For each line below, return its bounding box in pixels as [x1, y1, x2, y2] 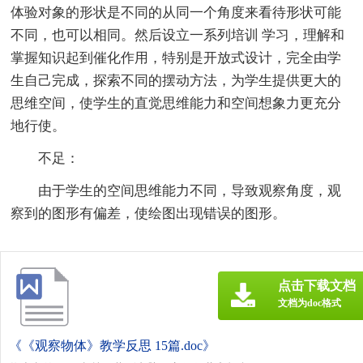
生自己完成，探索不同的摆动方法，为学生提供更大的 [11, 72, 342, 88]
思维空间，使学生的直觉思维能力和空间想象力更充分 [11, 95, 342, 111]
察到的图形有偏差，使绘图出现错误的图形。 [11, 205, 287, 221]
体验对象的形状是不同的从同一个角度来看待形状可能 [11, 4, 342, 20]
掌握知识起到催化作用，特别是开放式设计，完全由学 [11, 49, 342, 66]
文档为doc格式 [278, 297, 341, 309]
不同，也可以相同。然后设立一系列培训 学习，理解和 [11, 27, 345, 43]
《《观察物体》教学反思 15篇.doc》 [9, 338, 216, 352]
